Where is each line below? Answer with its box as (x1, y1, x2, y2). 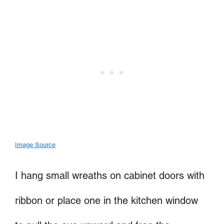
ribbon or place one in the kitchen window (15, 194, 198, 206)
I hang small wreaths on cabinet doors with (15, 169, 204, 181)
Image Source (15, 141, 55, 149)
